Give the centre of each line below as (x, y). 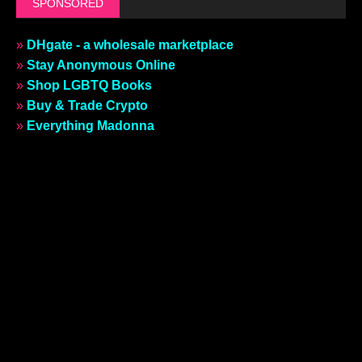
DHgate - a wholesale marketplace (130, 45)
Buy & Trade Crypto (87, 106)
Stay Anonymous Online (101, 65)
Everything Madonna (90, 126)
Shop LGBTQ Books (89, 86)
